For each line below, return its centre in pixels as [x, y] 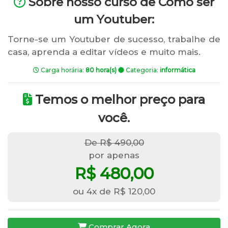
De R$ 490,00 [114, 142]
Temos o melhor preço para [119, 99]
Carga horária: [62, 70]
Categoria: [142, 70]
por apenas [114, 155]
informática [177, 70]
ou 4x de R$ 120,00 [114, 191]
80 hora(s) [101, 70]
